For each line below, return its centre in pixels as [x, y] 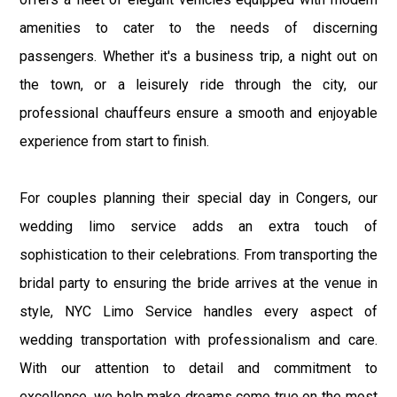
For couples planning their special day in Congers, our [198, 198]
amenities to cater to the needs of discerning [198, 27]
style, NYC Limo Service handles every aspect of [198, 311]
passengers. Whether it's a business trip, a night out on [198, 56]
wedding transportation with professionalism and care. [198, 339]
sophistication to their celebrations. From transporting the [198, 254]
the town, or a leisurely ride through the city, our [198, 84]
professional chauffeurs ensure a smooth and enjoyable [198, 113]
